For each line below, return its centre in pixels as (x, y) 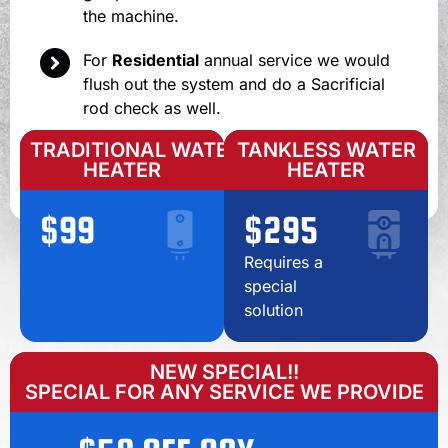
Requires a (283, 262)
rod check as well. (151, 108)
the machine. (130, 16)
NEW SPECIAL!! (224, 372)
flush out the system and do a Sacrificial (233, 84)
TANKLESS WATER (326, 150)
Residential (155, 60)
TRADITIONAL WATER (135, 150)
